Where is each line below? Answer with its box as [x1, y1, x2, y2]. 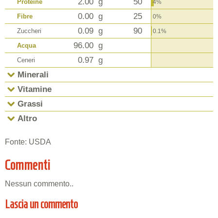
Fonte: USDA [5, 137, 51, 146]
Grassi [18, 99, 43, 109]
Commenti [5, 158, 50, 173]
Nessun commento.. [5, 180, 73, 188]
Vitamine [18, 84, 52, 94]
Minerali [18, 70, 49, 79]
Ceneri [17, 56, 35, 64]
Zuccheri [17, 27, 41, 35]
